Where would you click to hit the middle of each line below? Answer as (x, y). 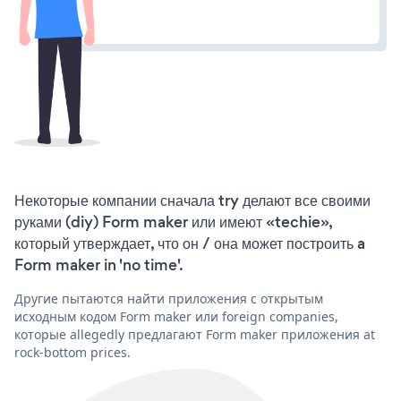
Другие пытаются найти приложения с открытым (169, 298)
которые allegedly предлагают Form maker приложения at (195, 334)
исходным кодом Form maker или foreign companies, (176, 316)
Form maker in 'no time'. (99, 264)
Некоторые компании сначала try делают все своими (192, 200)
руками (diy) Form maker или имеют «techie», (173, 222)
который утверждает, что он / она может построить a (190, 243)
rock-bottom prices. (73, 352)
